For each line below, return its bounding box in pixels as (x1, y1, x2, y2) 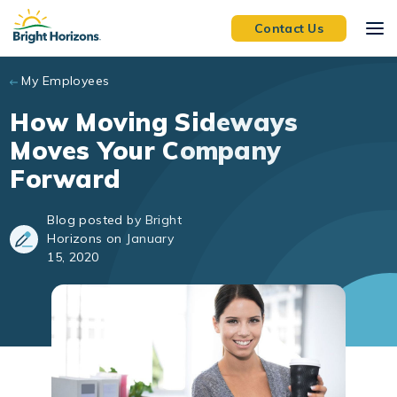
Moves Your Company (10, 135, 282, 166)
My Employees (21, 73, 110, 89)
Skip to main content (20, 8, 154, 26)
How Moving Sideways (10, 106, 299, 137)
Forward (10, 163, 121, 194)
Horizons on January (47, 230, 175, 246)
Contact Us (254, 19, 323, 36)
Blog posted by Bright (47, 212, 183, 228)
